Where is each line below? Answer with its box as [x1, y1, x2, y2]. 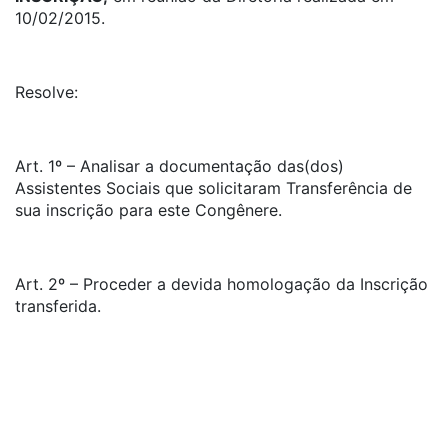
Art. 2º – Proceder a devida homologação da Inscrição [15, 274, 428, 294]
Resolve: [15, 82, 78, 102]
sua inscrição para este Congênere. [15, 200, 282, 220]
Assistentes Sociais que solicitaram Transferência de [15, 178, 412, 198]
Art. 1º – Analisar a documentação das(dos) [15, 156, 344, 176]
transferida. [15, 296, 101, 316]
